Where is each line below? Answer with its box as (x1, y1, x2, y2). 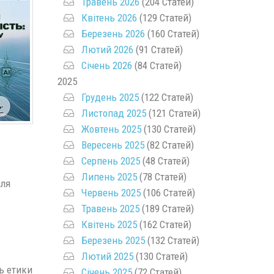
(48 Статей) (139, 154, 190, 167)
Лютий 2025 (81, 250, 133, 262)
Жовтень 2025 (81, 122, 141, 135)
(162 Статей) (136, 218, 191, 231)
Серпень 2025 (81, 154, 140, 167)
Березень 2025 (81, 234, 145, 246)
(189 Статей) (139, 202, 194, 215)
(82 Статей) (144, 138, 194, 151)
